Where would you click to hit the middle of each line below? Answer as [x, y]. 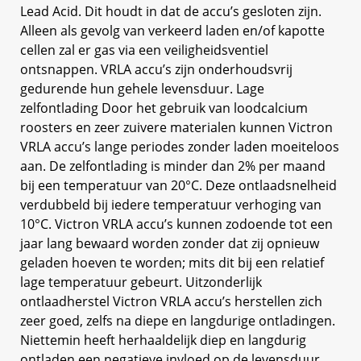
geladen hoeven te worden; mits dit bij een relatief [172, 262]
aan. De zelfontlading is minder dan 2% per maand [173, 166]
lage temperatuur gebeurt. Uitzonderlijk [141, 282]
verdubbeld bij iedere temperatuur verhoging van [171, 204]
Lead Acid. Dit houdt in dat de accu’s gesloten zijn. [171, 11]
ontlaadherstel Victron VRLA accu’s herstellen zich [171, 301]
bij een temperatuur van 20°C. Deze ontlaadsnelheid [178, 185]
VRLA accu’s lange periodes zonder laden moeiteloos [180, 146]
